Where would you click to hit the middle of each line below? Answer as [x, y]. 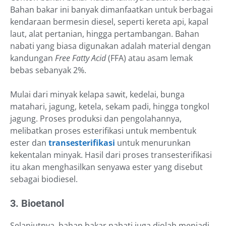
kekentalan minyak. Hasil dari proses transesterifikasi [111, 155]
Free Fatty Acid [81, 58]
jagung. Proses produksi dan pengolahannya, [96, 119]
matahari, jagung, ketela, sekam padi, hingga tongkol [110, 107]
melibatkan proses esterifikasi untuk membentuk [103, 131]
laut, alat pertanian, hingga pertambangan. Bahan [105, 34]
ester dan [29, 143]
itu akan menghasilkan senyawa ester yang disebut [106, 167]
